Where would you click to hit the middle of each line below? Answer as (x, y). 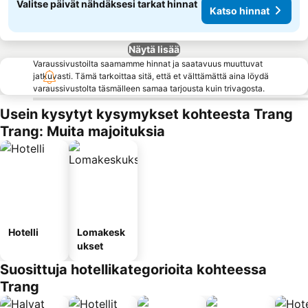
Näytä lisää (154, 49)
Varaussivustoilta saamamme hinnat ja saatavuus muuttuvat (148, 64)
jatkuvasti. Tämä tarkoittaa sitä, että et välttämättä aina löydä (151, 76)
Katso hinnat (240, 10)
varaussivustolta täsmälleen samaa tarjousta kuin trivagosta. (149, 88)
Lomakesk (101, 232)
